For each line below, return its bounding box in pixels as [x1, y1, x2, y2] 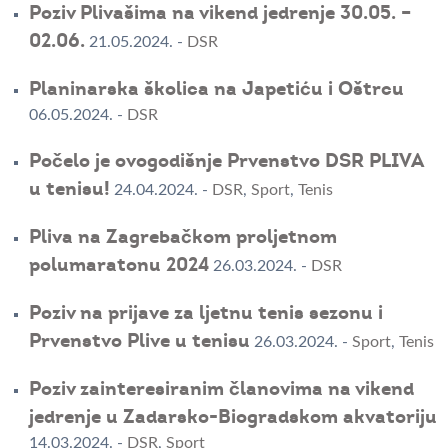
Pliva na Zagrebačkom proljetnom [28, 225, 337, 250]
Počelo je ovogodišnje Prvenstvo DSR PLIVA [28, 149, 423, 174]
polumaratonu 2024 [28, 253, 209, 278]
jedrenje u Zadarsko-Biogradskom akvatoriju [28, 405, 437, 430]
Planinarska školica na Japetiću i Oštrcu [28, 77, 404, 102]
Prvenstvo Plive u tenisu [28, 329, 250, 354]
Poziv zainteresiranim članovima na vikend [28, 377, 414, 402]
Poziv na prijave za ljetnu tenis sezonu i [28, 301, 383, 326]
